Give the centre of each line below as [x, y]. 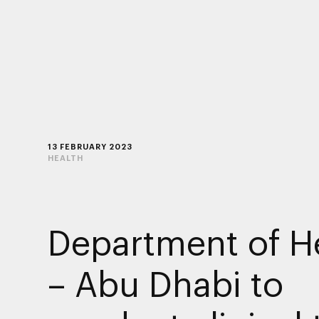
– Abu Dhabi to [165, 283]
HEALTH [65, 157]
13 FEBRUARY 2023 [90, 146]
